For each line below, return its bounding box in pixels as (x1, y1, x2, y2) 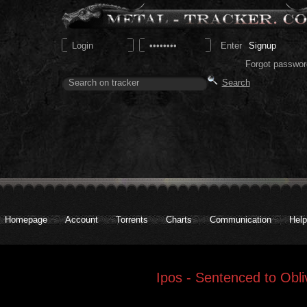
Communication (210, 214, 271, 225)
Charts (166, 214, 192, 225)
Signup (248, 40, 276, 51)
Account (65, 214, 98, 225)
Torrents (116, 214, 148, 225)
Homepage (5, 214, 47, 225)
